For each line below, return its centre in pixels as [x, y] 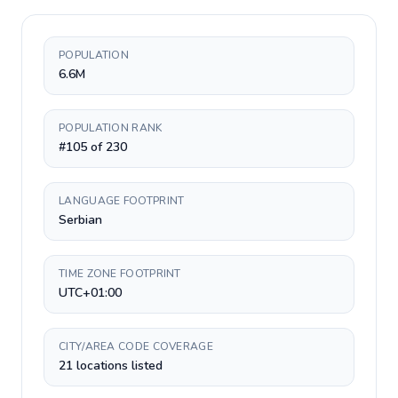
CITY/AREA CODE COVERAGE [136, 346]
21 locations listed [111, 366]
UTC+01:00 [90, 293]
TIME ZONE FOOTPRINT [120, 274]
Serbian [80, 220]
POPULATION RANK [111, 128]
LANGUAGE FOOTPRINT [122, 201]
